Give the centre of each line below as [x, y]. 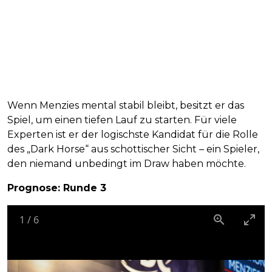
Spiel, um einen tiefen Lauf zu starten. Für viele [122, 120]
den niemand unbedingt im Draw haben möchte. [127, 164]
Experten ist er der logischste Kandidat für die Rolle [133, 135]
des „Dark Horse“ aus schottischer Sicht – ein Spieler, [133, 149]
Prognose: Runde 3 [57, 188]
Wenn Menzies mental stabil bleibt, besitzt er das [126, 106]
